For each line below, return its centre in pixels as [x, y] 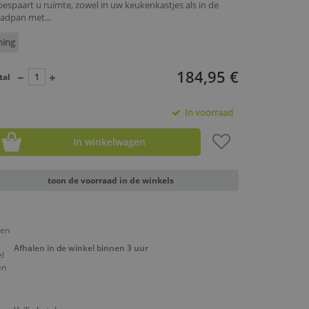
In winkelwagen [109, 142]
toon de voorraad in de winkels [111, 181]
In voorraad [207, 113]
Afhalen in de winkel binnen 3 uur [81, 248]
